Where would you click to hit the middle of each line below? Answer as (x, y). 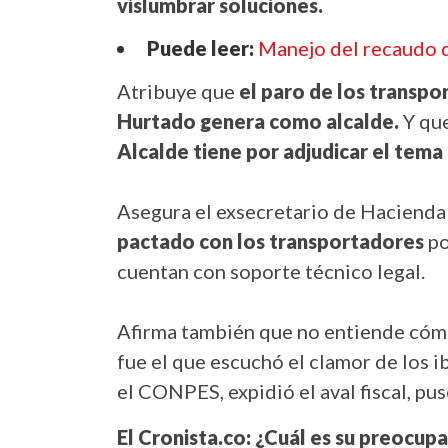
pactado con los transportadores (270, 241)
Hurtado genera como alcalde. (260, 121)
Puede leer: (202, 48)
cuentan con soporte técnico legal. (271, 271)
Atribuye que (178, 91)
